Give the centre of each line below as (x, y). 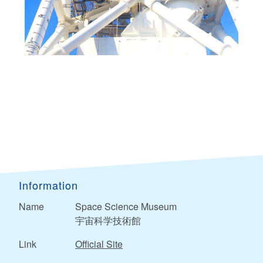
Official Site (99, 244)
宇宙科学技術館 (108, 220)
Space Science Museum (126, 206)
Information (48, 185)
